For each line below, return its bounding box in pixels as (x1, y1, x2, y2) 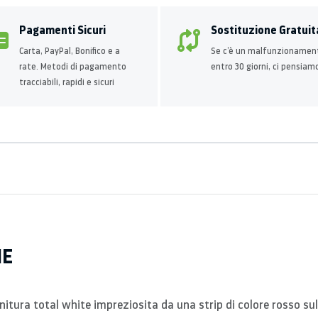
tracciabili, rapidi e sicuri (19, 77, 114, 87)
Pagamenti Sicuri (19, 22, 106, 38)
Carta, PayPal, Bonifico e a (19, 45, 120, 56)
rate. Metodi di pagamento (19, 61, 126, 72)
